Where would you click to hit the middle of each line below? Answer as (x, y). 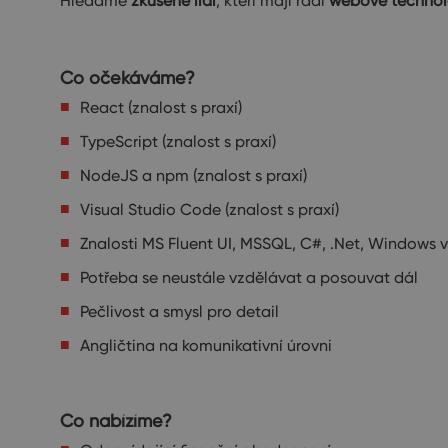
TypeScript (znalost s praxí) (178, 141)
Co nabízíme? (116, 420)
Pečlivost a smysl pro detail (179, 311)
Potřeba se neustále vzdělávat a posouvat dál (249, 277)
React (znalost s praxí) (161, 107)
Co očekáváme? (127, 77)
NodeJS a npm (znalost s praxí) (193, 175)
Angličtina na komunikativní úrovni (206, 345)
